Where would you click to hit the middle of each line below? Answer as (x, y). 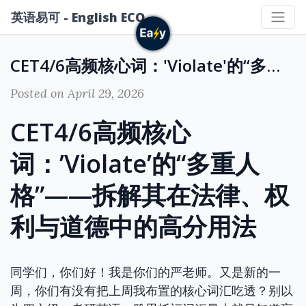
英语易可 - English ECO (78, 17)
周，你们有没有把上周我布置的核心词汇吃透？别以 (152, 291)
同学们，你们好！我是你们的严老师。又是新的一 (145, 272)
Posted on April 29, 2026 (77, 93)
